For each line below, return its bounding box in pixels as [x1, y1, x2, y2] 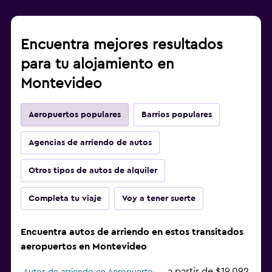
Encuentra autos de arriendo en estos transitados [21, 227, 243, 237]
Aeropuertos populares [29, 110, 121, 120]
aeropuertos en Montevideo [21, 242, 147, 252]
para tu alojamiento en [21, 57, 174, 72]
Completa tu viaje [29, 194, 101, 203]
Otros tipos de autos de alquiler [29, 166, 157, 175]
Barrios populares [141, 110, 212, 120]
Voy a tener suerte [122, 194, 195, 203]
